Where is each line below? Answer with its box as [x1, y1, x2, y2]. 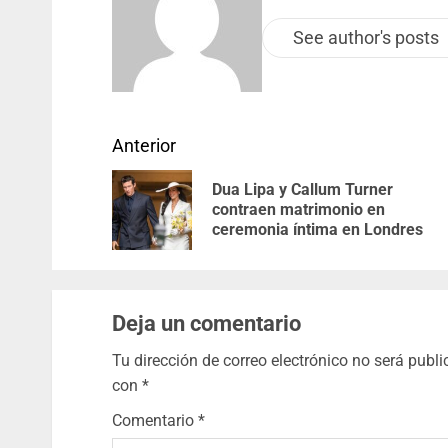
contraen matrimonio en [212, 200, 385, 220]
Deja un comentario [112, 311, 301, 337]
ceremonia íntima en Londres [212, 220, 423, 240]
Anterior [112, 135, 176, 157]
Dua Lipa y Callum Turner [212, 180, 393, 200]
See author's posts [293, 26, 439, 48]
